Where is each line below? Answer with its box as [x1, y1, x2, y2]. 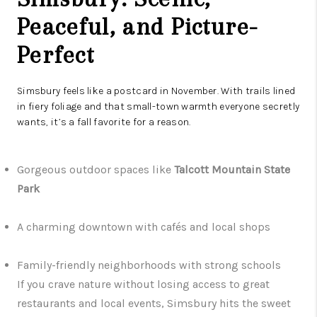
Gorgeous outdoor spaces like [17, 163, 174, 177]
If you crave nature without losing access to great [17, 277, 270, 292]
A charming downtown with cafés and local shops [17, 220, 270, 234]
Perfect [17, 41, 95, 69]
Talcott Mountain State [174, 163, 290, 177]
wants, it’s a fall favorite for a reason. [17, 116, 191, 129]
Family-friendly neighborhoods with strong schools [17, 258, 281, 272]
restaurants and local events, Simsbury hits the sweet [17, 296, 291, 311]
